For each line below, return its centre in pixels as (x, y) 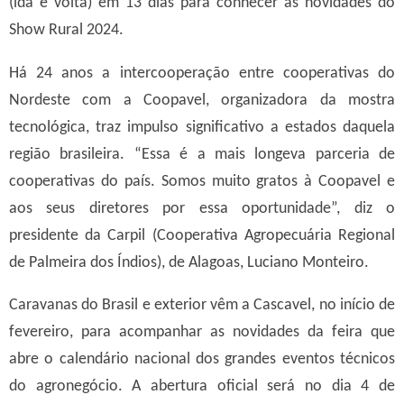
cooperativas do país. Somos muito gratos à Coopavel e (202, 181)
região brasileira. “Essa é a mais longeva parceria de (202, 154)
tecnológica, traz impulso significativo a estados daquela (202, 127)
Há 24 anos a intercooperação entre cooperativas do (202, 73)
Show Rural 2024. (66, 31)
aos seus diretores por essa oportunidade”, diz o (202, 208)
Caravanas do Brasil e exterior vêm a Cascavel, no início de (202, 306)
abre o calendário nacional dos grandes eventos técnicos (202, 360)
